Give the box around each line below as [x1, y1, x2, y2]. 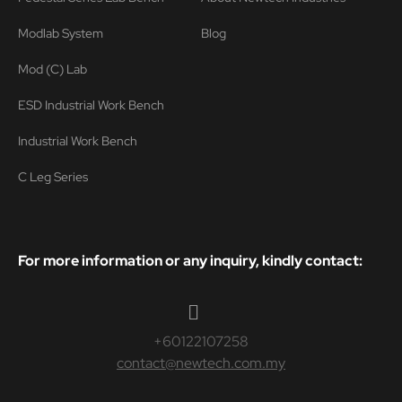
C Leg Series [18, 169, 88, 185]
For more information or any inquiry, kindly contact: [18, 251, 363, 270]
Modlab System [18, 25, 103, 41]
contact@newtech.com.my [117, 354, 285, 372]
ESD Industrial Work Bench [18, 97, 164, 113]
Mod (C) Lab [18, 61, 87, 77]
